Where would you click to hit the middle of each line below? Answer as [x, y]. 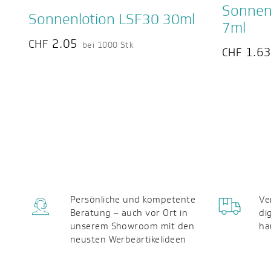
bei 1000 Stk [108, 45]
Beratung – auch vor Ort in [129, 213]
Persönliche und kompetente [133, 199]
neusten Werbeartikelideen [128, 239]
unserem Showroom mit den [132, 226]
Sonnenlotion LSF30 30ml [112, 19]
